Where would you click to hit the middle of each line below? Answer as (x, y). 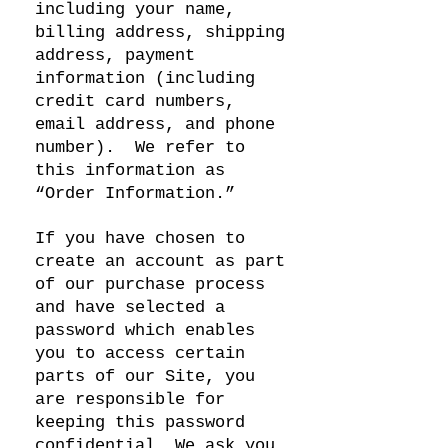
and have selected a (130, 307)
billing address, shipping (160, 32)
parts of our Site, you (145, 376)
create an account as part (160, 261)
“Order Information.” (135, 193)
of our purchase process (150, 284)
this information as (130, 170)
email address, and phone (155, 124)
